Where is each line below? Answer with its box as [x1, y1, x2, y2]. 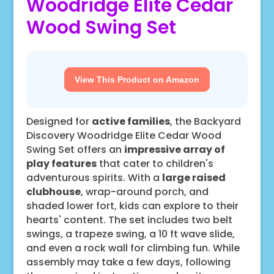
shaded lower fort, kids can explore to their [26, 198, 239, 213]
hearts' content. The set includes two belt [26, 212, 232, 227]
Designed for [26, 114, 92, 128]
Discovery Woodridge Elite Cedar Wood [26, 128, 221, 143]
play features [26, 156, 97, 171]
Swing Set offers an [26, 142, 124, 157]
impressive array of [124, 142, 225, 157]
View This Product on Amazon [74, 74, 199, 84]
